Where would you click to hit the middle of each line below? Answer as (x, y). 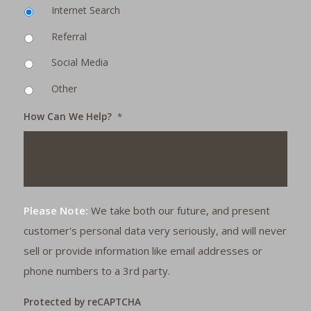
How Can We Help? (67, 116)
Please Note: (56, 210)
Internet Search (85, 10)
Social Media (79, 62)
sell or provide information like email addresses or (143, 250)
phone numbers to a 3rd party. (96, 270)
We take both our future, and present (179, 210)
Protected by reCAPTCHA (82, 301)
